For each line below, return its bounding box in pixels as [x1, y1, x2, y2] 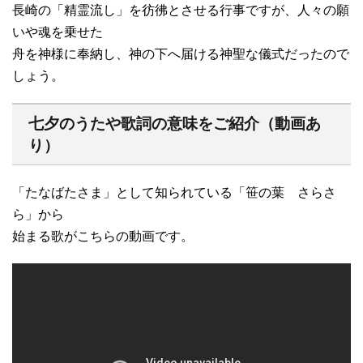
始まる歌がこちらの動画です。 [12, 228, 194, 243]
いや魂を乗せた [12, 24, 103, 39]
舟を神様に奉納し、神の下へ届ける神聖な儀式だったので [12, 46, 349, 61]
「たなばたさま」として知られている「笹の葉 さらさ [12, 185, 336, 199]
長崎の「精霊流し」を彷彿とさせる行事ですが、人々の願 [12, 2, 349, 17]
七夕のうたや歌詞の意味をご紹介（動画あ [28, 114, 321, 132]
